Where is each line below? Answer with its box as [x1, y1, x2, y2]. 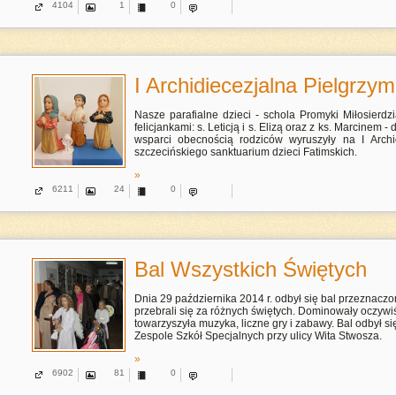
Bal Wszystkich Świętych [133, 257, 367, 281]
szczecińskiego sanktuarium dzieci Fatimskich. [133, 146, 357, 158]
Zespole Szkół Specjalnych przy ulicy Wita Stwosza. [133, 330, 382, 342]
